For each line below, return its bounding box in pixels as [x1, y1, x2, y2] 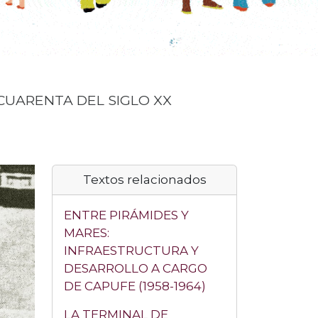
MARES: [64, 226, 109, 240]
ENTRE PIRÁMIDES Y [64, 208, 189, 222]
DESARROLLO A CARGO [64, 261, 207, 275]
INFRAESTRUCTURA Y [64, 243, 199, 258]
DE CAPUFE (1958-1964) [64, 279, 206, 293]
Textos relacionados [82, 172, 207, 187]
